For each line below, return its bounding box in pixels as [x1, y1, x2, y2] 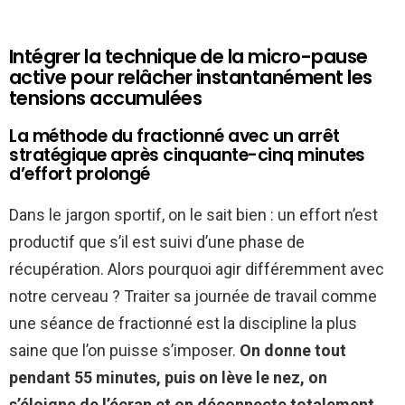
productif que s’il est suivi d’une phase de [9, 232, 305, 252]
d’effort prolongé [9, 162, 150, 187]
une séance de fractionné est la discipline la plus [9, 314, 357, 334]
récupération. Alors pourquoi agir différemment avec [9, 259, 384, 279]
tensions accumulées [9, 85, 202, 112]
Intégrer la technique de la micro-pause [9, 43, 368, 71]
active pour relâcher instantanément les [9, 64, 372, 91]
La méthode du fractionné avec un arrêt [9, 124, 340, 149]
